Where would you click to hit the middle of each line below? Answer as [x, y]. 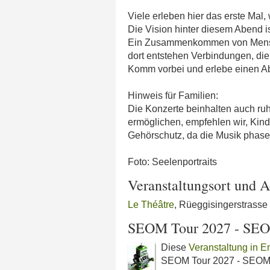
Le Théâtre [151, 205]
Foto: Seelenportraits [172, 162]
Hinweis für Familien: [173, 96]
